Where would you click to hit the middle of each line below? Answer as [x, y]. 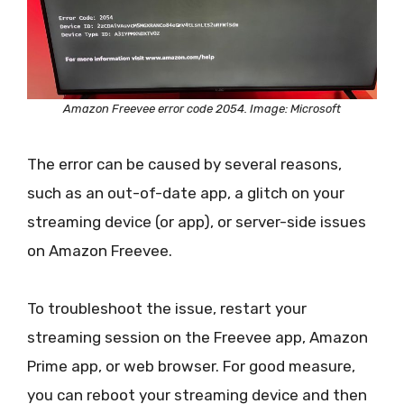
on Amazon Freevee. [100, 250]
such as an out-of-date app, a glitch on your [186, 193]
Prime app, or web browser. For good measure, [191, 366]
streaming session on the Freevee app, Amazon [197, 337]
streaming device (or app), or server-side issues [197, 221]
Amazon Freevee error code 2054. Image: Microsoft [202, 109]
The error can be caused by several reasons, [184, 164]
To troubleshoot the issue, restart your [167, 308]
